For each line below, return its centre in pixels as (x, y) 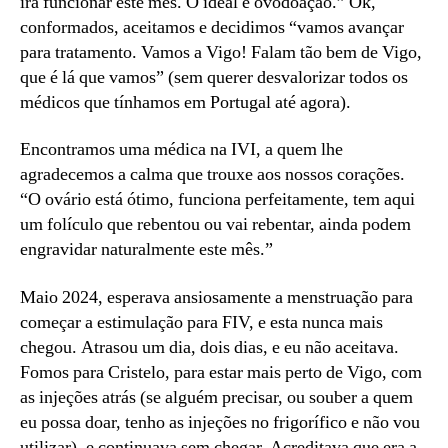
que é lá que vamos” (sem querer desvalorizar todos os (214, 77)
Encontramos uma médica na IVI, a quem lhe (181, 150)
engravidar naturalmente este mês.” (146, 250)
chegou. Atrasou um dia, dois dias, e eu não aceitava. (209, 347)
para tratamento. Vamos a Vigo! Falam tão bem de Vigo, (221, 52)
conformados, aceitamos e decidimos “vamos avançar (212, 27)
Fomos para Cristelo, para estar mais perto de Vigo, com (221, 372)
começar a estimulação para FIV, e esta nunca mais (201, 322)
